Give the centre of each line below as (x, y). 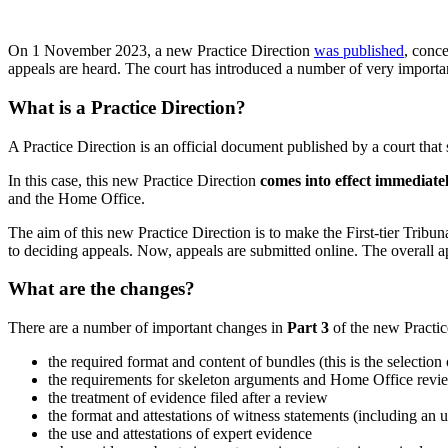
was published (359, 51)
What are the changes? (101, 289)
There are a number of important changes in (147, 327)
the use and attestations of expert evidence (180, 433)
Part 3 (308, 327)
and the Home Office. (78, 198)
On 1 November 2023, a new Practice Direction (161, 51)
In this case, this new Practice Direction (132, 180)
